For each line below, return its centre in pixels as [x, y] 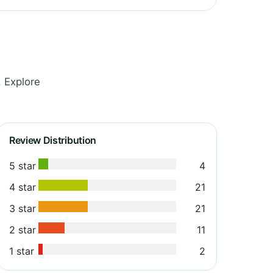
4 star [23, 187]
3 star [23, 208]
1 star [22, 251]
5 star [23, 165]
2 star [23, 229]
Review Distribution [53, 140]
